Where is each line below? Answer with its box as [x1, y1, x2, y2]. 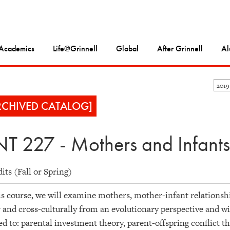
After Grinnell [157, 43, 203, 54]
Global [116, 43, 139, 54]
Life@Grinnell [53, 43, 98, 54]
